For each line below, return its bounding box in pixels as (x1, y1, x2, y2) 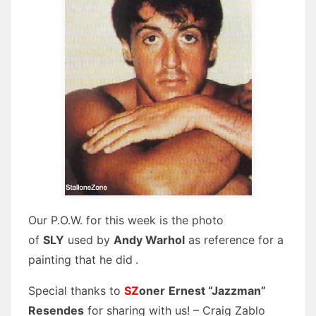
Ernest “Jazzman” (169, 283, 266, 298)
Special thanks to (28, 283, 124, 298)
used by (64, 232, 114, 247)
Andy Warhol (114, 232, 185, 247)
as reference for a (185, 232, 284, 247)
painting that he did (28, 252, 133, 267)
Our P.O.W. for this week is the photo (28, 212, 224, 227)
